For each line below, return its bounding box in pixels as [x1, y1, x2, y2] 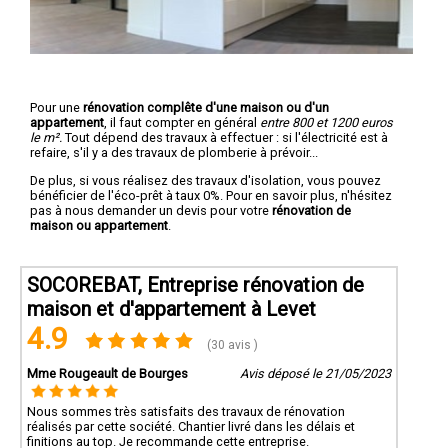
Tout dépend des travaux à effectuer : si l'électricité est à [62, 129, 388, 145]
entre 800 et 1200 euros [260, 114, 393, 130]
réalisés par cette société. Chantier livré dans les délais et [27, 418, 355, 434]
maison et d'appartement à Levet [27, 296, 316, 321]
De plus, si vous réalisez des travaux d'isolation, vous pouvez [30, 172, 381, 188]
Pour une [30, 99, 83, 115]
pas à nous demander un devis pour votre [30, 202, 272, 218]
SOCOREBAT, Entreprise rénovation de [27, 272, 364, 297]
